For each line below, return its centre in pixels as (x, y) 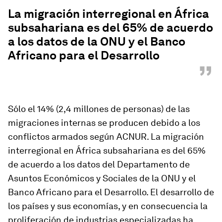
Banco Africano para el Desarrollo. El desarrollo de (111, 192)
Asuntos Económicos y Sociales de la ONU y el (102, 178)
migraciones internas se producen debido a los (104, 123)
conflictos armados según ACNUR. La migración (106, 137)
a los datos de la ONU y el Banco (97, 41)
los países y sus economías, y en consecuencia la (108, 206)
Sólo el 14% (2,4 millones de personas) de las (99, 109)
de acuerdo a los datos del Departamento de (99, 164)
